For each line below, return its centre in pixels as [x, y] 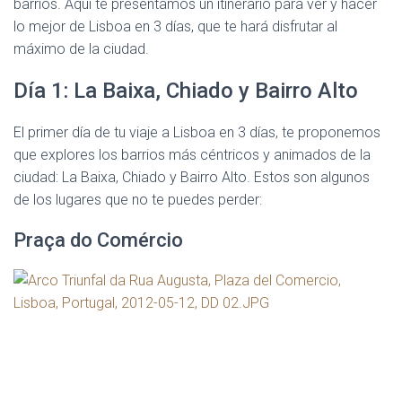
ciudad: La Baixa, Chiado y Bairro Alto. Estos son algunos [192, 177]
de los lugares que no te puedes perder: [138, 200]
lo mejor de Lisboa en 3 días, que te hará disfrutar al [175, 26]
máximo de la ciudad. [81, 49]
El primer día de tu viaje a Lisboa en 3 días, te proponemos [197, 132]
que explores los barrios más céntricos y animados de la [192, 155]
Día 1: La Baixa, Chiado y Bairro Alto [186, 91]
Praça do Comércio [98, 240]
